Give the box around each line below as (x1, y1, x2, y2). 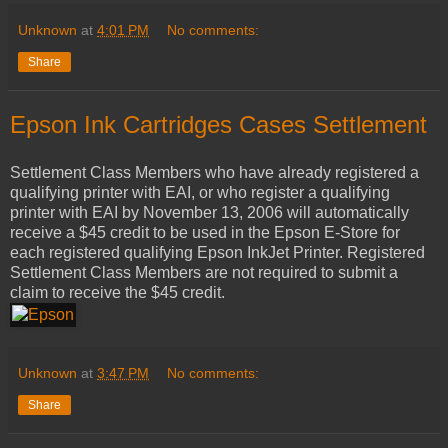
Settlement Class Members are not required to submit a (10, 264, 398, 282)
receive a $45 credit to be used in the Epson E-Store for (10, 224, 400, 242)
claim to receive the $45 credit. (10, 284, 225, 302)
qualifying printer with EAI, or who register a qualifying (10, 184, 390, 202)
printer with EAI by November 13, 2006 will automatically (10, 204, 409, 222)
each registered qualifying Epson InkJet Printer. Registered (10, 244, 425, 262)
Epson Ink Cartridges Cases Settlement (10, 111, 427, 139)
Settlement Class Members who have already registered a (10, 164, 419, 182)
